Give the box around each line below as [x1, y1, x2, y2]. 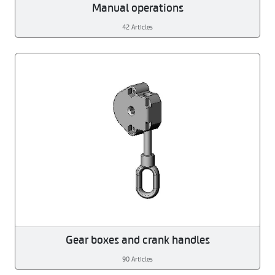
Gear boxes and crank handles [65, 231, 210, 247]
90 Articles [122, 254, 153, 263]
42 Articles [122, 21, 153, 31]
